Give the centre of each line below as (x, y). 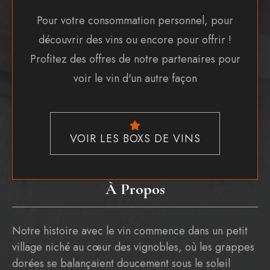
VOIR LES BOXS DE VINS (135, 138)
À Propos (135, 189)
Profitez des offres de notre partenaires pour (135, 59)
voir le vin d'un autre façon (135, 78)
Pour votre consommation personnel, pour (135, 20)
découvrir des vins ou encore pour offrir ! (135, 39)
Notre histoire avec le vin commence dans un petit (130, 231)
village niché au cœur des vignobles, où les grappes (133, 247)
